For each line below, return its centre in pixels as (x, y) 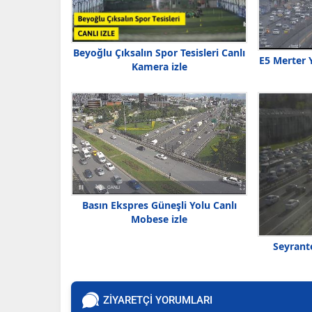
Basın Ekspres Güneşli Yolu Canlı (159, 205)
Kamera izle (159, 66)
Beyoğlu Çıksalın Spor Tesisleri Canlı (159, 52)
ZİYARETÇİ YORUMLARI (158, 300)
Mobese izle (159, 219)
